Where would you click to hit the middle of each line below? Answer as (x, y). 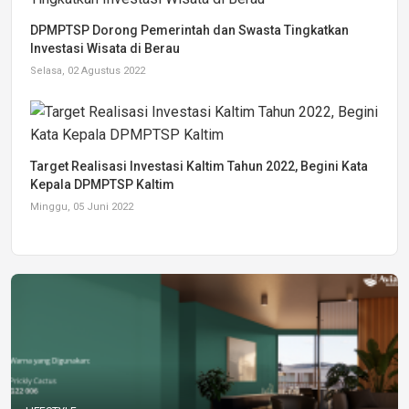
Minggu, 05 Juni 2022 (82, 207)
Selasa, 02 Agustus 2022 (88, 71)
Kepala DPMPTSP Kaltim (102, 185)
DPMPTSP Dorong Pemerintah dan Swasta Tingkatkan (189, 31)
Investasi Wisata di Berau (105, 49)
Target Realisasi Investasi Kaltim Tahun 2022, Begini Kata (199, 167)
